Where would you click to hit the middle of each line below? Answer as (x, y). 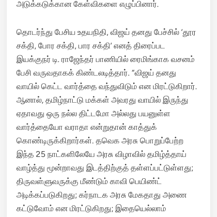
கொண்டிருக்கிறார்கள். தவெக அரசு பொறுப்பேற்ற (100, 140)
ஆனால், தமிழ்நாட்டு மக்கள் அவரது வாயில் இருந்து (102, 100)
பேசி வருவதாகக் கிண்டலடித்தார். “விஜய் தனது (96, 73)
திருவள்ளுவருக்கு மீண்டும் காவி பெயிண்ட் (89, 181)
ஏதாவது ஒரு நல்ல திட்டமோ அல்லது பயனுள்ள (93, 113)
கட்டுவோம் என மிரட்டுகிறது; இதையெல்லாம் (91, 208)
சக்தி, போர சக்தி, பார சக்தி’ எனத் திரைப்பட (91, 46)
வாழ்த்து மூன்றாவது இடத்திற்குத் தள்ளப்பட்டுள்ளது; (105, 168)
